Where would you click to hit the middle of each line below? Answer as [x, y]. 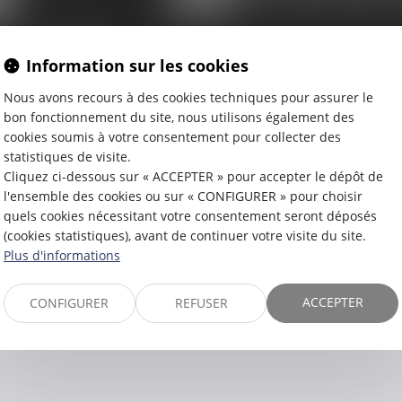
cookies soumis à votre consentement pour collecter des [172, 137]
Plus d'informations [62, 255]
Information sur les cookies [137, 66]
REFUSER [201, 303]
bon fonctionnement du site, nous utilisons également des [179, 117]
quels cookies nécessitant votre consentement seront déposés [190, 216]
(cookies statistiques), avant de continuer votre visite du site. [185, 236]
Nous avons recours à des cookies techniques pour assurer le [188, 97]
